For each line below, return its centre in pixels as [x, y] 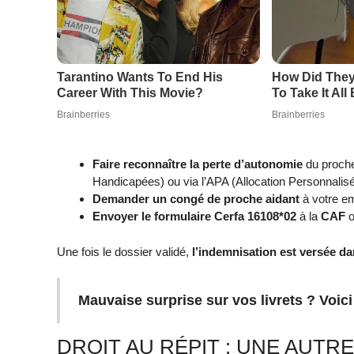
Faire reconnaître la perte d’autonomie [198, 164]
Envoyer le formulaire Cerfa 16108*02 [194, 217]
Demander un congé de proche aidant [196, 199]
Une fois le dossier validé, [124, 251]
